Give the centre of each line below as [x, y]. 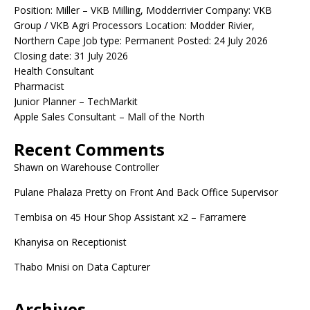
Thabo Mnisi [42, 267]
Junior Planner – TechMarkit [76, 101]
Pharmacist [39, 86]
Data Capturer [118, 267]
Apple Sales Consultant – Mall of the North [109, 117]
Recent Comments [89, 149]
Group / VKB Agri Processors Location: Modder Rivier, [134, 25]
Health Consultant [54, 71]
